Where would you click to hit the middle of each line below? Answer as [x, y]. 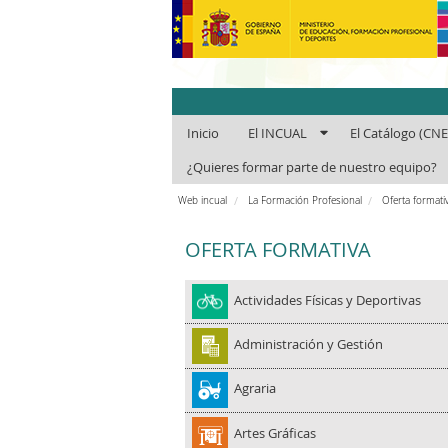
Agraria [255, 388]
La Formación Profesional [304, 200]
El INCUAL [278, 133]
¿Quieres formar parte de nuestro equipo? [311, 168]
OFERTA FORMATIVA [278, 249]
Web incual [203, 200]
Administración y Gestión [309, 344]
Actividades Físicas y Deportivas [328, 299]
